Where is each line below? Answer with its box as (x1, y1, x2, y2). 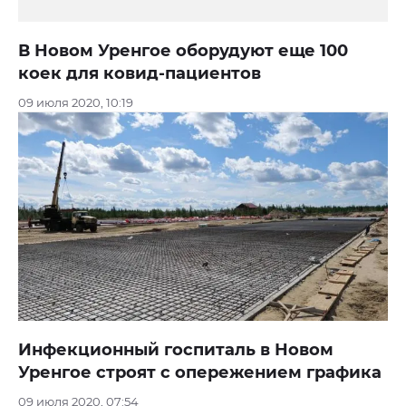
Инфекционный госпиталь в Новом (18, 339, 333, 360)
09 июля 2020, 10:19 (18, 95, 133, 111)
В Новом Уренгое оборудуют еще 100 (18, 41, 348, 62)
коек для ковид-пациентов (18, 63, 261, 84)
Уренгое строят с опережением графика (18, 362, 382, 382)
